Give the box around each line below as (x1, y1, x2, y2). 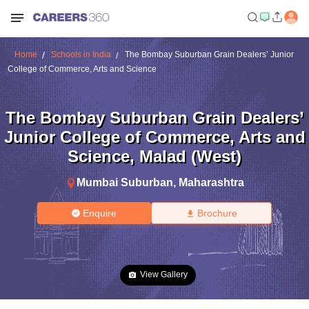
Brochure (197, 208, 237, 219)
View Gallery (140, 270, 188, 279)
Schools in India (50, 50, 111, 59)
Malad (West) (139, 146, 241, 166)
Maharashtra (178, 176, 244, 188)
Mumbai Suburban (76, 176, 173, 188)
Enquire (83, 208, 117, 219)
